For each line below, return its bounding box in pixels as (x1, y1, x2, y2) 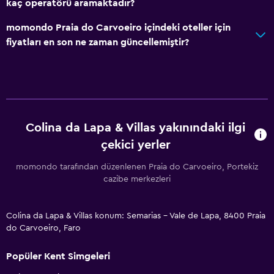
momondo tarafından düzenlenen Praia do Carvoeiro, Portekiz (16, 162, 258, 171)
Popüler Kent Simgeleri (6, 251, 110, 261)
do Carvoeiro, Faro (6, 223, 81, 232)
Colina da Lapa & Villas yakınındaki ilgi (26, 121, 246, 134)
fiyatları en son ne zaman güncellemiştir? (6, 37, 189, 47)
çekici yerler (100, 138, 171, 151)
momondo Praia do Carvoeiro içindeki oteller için (6, 22, 231, 32)
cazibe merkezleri (103, 174, 171, 183)
